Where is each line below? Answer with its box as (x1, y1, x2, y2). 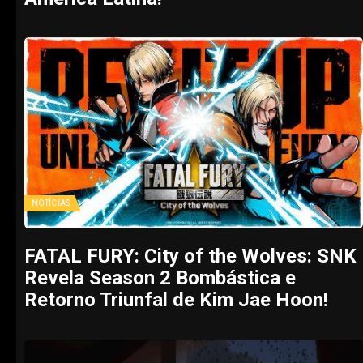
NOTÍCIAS (32, 199, 70, 208)
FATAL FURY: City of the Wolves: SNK (24, 245, 357, 268)
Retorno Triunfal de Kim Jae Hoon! (24, 288, 328, 312)
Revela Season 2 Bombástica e (24, 267, 296, 290)
